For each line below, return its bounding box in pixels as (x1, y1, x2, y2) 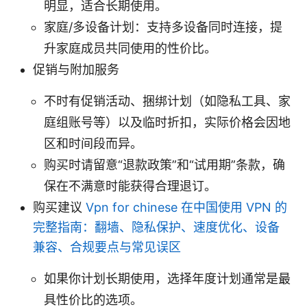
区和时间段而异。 (44, 136, 143, 151)
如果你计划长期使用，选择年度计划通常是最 (44, 271, 291, 286)
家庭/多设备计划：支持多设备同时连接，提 (44, 19, 282, 34)
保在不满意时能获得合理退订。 (44, 178, 217, 193)
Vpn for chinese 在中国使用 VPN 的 (86, 199, 287, 214)
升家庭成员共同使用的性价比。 (44, 40, 217, 56)
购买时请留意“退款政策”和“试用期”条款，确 (44, 157, 285, 172)
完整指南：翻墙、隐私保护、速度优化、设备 (33, 219, 280, 234)
